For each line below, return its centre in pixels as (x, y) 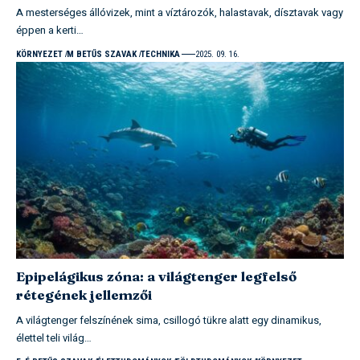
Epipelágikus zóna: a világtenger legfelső (156, 276)
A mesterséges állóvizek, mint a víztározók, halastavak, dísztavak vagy (180, 12)
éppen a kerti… (50, 30)
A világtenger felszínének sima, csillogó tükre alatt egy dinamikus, (169, 320)
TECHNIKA (160, 54)
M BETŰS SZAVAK (101, 54)
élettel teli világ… (54, 337)
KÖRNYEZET (39, 54)
